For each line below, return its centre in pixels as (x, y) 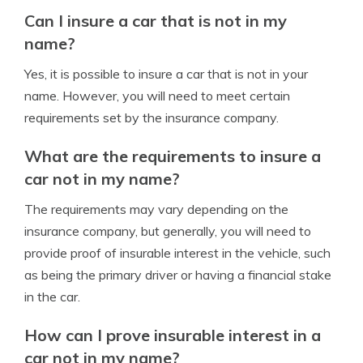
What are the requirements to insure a (173, 156)
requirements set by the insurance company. (152, 117)
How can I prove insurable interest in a (173, 335)
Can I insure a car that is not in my (156, 21)
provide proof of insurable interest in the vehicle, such (177, 253)
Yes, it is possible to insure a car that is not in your (166, 74)
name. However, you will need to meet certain (157, 96)
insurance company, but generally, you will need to (168, 231)
